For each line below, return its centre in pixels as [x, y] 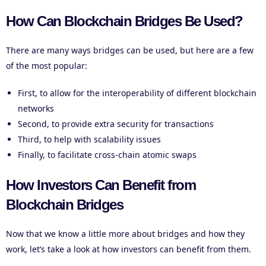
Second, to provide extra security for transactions [116, 124]
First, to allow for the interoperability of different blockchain [137, 93]
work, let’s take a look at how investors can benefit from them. [129, 249]
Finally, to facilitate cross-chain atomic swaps [107, 155]
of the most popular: [47, 66]
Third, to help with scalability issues [89, 140]
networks [36, 109]
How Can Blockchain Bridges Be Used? [124, 21]
